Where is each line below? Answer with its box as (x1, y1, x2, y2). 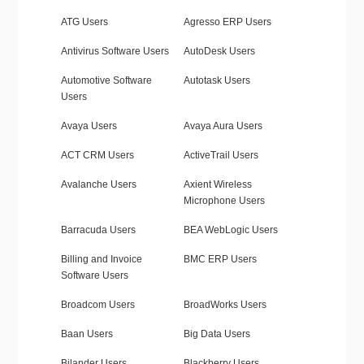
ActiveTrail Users (183, 149, 258, 162)
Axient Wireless (183, 179, 252, 191)
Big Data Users (183, 328, 250, 340)
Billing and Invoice (60, 253, 142, 266)
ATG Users (60, 16, 108, 28)
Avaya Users (60, 120, 117, 132)
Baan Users (60, 328, 113, 340)
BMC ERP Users (183, 253, 257, 266)
